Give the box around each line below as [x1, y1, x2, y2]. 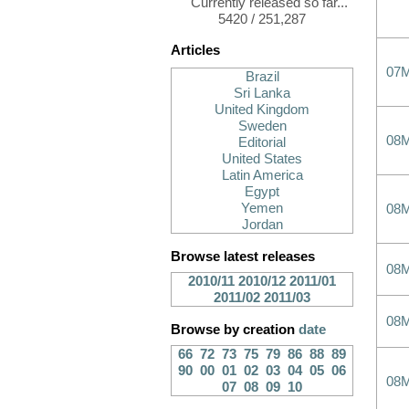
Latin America [221, 168, 303, 183]
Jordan [241, 217, 283, 232]
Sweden [237, 119, 287, 133]
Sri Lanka [234, 86, 290, 100]
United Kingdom [215, 102, 309, 117]
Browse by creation [171, 322, 299, 337]
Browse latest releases [171, 249, 315, 264]
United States [222, 152, 302, 166]
